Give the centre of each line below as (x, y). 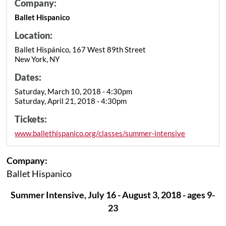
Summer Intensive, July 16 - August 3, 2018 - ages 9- (113, 194)
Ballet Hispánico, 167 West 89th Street (80, 49)
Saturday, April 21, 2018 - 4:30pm (71, 101)
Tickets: (31, 119)
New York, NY (37, 59)
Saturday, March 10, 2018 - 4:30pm (74, 91)
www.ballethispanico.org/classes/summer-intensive (100, 133)
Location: (34, 35)
